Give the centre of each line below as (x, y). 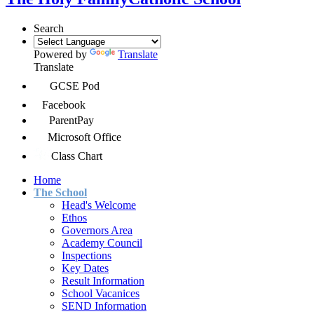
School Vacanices (101, 293)
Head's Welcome (99, 205)
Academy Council (102, 243)
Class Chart (77, 156)
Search (49, 28)
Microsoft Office (84, 137)
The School (60, 192)
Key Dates (85, 268)
